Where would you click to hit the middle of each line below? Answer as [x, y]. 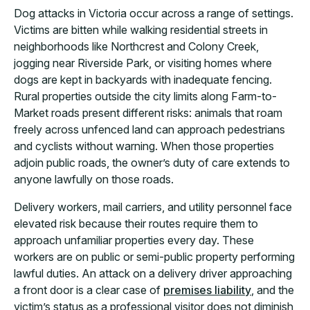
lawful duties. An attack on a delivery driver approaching [153, 274]
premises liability [207, 290]
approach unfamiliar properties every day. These [134, 240]
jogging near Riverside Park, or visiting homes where [143, 63]
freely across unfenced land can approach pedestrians [149, 130]
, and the [273, 290]
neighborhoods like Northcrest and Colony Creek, [136, 47]
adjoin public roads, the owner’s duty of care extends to [152, 163]
